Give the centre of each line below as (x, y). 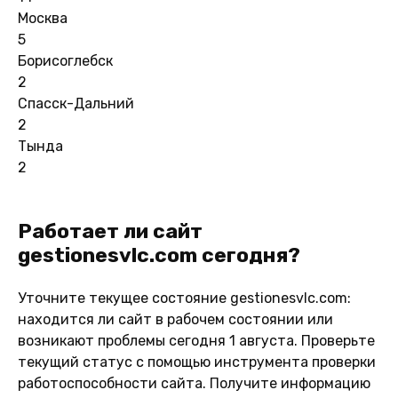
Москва (43, 18)
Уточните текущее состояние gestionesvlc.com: (184, 298)
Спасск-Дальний (76, 103)
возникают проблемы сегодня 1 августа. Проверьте (196, 340)
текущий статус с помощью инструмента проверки (197, 362)
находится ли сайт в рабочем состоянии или (175, 319)
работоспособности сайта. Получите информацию (194, 383)
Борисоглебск (65, 60)
